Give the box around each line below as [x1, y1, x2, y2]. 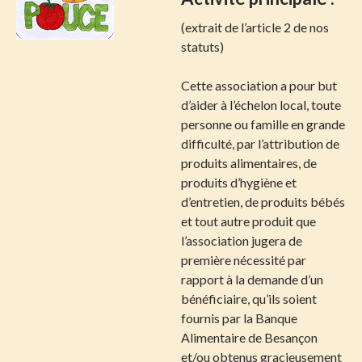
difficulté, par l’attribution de [181, 136, 339, 151]
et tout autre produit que [181, 213, 316, 229]
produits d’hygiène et [181, 175, 297, 190]
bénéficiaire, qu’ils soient [181, 291, 317, 306]
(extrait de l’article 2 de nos [181, 19, 329, 35]
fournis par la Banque [181, 310, 297, 326]
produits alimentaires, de [181, 155, 317, 170]
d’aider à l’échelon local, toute [181, 97, 341, 112]
